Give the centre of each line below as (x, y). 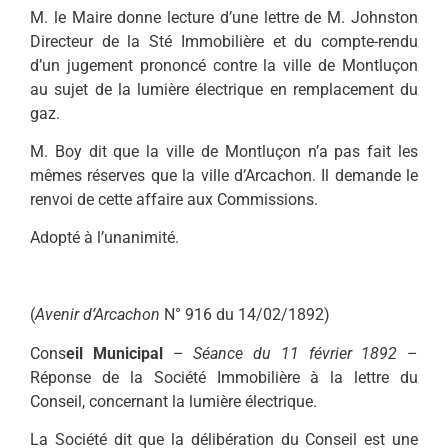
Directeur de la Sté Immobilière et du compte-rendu (224, 41)
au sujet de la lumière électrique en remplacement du (224, 89)
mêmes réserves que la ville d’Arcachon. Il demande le (224, 175)
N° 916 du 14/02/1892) (245, 315)
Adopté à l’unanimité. (104, 238)
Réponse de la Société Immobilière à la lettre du (224, 377)
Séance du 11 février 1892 (295, 353)
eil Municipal (119, 353)
